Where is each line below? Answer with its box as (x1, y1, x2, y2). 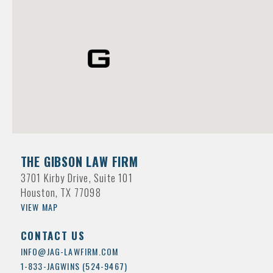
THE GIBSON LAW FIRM (20, 152, 138, 171)
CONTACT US (20, 228, 85, 243)
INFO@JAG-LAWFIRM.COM (20, 245, 119, 258)
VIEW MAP (20, 200, 58, 213)
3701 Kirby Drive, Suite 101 (20, 170, 133, 185)
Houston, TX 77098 (20, 185, 101, 200)
